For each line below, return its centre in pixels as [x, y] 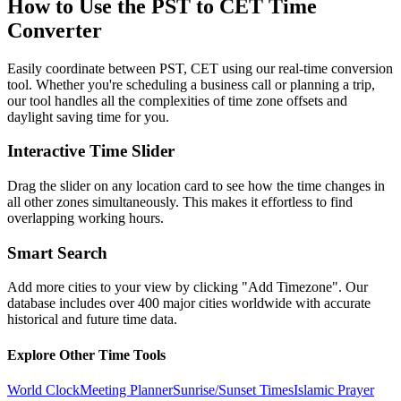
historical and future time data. [92, 320]
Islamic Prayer [334, 389]
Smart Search [57, 252]
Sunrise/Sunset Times [233, 389]
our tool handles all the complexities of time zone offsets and [177, 100]
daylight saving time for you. [88, 116]
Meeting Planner [126, 389]
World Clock [43, 389]
